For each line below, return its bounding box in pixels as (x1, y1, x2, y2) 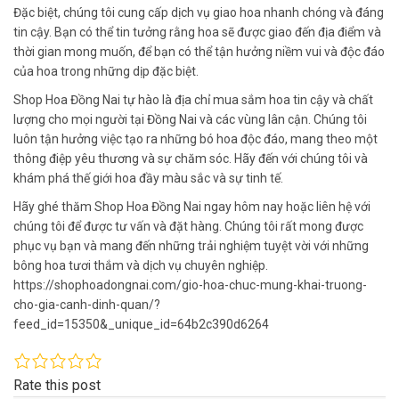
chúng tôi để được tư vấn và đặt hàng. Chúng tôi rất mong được (13, 218, 363, 233)
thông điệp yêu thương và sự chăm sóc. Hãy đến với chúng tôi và (13, 151, 368, 166)
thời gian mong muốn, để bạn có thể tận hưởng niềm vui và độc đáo (13, 44, 385, 59)
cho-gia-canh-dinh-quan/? (13, 297, 160, 312)
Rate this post (13, 376, 101, 394)
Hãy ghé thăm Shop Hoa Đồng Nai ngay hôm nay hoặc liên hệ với (13, 199, 370, 214)
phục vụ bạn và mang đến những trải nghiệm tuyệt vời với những (13, 238, 369, 253)
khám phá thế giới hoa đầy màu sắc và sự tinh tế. (13, 170, 283, 185)
